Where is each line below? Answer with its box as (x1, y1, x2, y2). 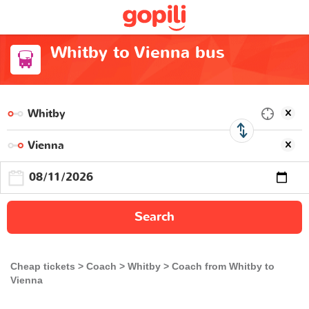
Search (134, 208, 175, 226)
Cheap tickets (10, 260, 75, 272)
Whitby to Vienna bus (50, 41, 225, 64)
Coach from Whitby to (172, 260, 275, 272)
